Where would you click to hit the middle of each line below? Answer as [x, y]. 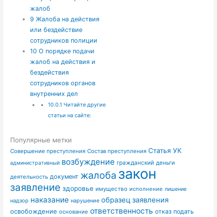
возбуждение [88, 162]
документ [64, 176]
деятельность [29, 177]
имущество [112, 189]
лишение [176, 189]
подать [184, 211]
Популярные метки [41, 140]
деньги [166, 163]
